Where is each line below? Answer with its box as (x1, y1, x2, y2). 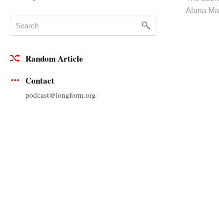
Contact (25, 74, 54, 87)
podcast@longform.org (25, 89, 96, 100)
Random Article (25, 52, 83, 65)
